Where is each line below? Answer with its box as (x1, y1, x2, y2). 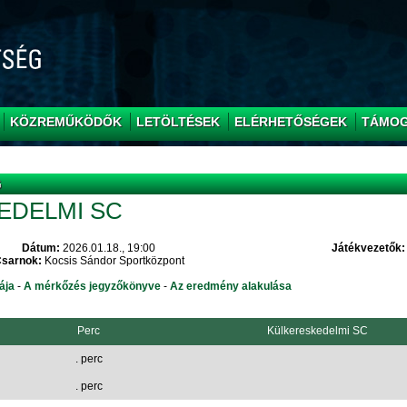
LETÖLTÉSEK (135, 114, 220, 129)
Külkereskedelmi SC (267, 324, 368, 337)
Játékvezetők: (331, 242, 405, 254)
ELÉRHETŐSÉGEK (233, 114, 347, 129)
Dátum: (22, 242, 60, 254)
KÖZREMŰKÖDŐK (9, 114, 122, 129)
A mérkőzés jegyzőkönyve (23, 280, 161, 293)
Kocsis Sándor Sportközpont (45, 254, 184, 267)
